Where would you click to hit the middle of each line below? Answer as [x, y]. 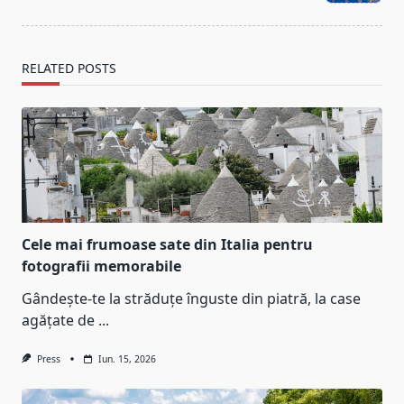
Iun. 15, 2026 [127, 359]
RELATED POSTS [69, 69]
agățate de [58, 321]
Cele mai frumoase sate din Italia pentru [167, 245]
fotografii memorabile [101, 266]
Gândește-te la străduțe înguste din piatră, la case [191, 299]
